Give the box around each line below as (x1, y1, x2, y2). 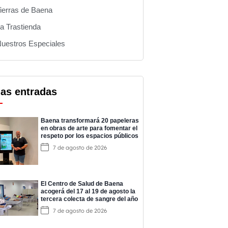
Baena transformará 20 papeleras (40, 117, 139, 125)
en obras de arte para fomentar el (40, 125, 137, 132)
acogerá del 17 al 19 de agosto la (40, 188, 135, 195)
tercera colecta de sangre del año (40, 195, 138, 203)
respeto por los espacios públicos (40, 132, 138, 140)
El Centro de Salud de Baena (40, 180, 123, 188)
